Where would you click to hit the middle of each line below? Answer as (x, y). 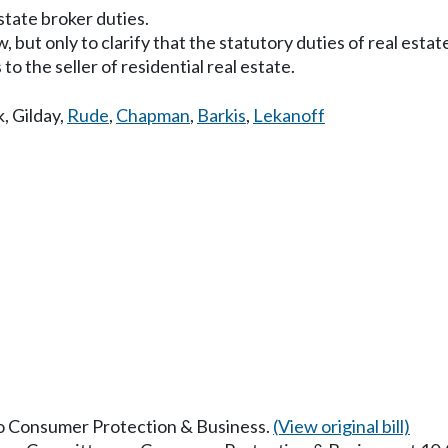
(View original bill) (341, 425)
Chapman (153, 115)
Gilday (36, 115)
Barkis (221, 115)
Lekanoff (289, 115)
